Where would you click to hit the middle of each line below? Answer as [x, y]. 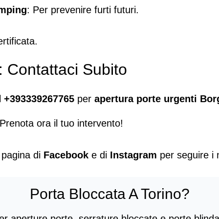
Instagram [133, 155]
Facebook [66, 155]
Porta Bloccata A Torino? [109, 194]
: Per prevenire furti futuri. [83, 10]
